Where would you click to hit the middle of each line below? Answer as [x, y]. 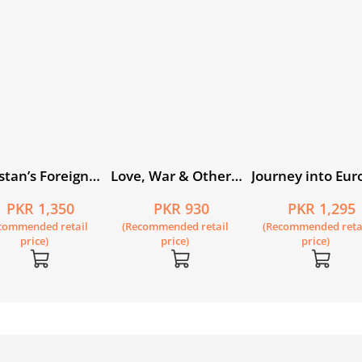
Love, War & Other [171, 175]
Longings [140, 195]
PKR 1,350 [40, 208]
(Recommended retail [175, 226]
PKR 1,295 [322, 208]
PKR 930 [181, 208]
